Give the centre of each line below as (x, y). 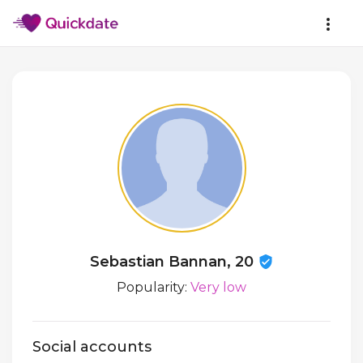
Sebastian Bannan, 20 (173, 262)
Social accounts (92, 347)
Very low (218, 287)
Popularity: (154, 287)
